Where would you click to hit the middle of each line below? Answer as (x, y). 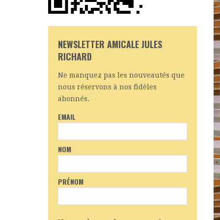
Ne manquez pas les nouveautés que (122, 75)
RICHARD (75, 56)
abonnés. (74, 99)
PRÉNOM (71, 181)
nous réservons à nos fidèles (108, 87)
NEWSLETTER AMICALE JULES (110, 44)
